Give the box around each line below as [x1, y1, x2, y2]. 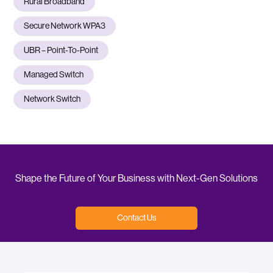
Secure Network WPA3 [24, 21, 106, 30]
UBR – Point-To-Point [24, 46, 99, 55]
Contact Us [116, 213, 157, 222]
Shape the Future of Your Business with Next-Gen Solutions [15, 173, 258, 183]
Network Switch [24, 94, 81, 104]
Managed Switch [24, 70, 84, 79]
